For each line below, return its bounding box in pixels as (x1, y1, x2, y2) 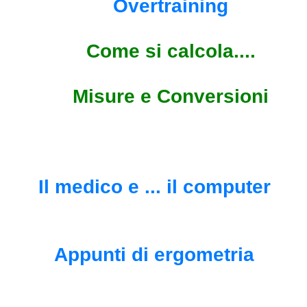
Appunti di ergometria (54, 243, 260, 265)
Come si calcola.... (86, 40, 256, 62)
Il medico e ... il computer (38, 175, 304, 197)
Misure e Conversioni (73, 85, 269, 107)
